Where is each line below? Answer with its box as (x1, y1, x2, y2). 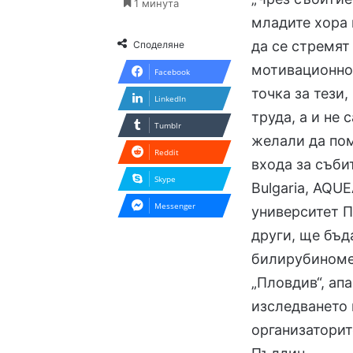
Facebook (154, 66, 191, 78)
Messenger (154, 200, 196, 212)
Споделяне (133, 39, 185, 51)
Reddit (154, 147, 180, 158)
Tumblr (154, 120, 182, 132)
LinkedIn (154, 93, 187, 105)
